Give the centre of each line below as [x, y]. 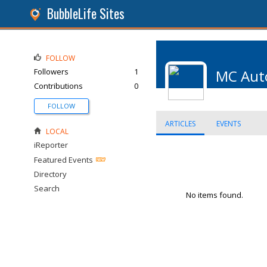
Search [47, 188]
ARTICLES [180, 124]
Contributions [58, 86]
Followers [51, 72]
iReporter [51, 145]
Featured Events [63, 160]
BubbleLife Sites [86, 13]
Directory [50, 174]
